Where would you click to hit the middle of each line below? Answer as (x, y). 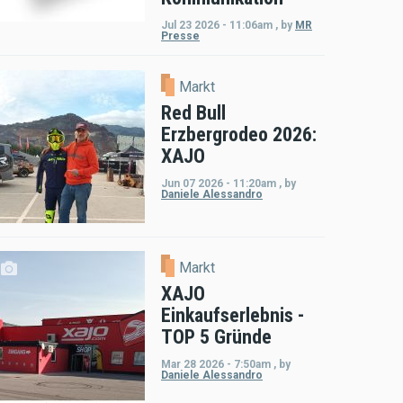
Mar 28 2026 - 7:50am (216, 365)
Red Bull (193, 112)
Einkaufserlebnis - (233, 316)
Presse (180, 36)
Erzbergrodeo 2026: (239, 134)
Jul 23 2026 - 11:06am (217, 25)
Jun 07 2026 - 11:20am (219, 183)
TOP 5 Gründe (216, 337)
